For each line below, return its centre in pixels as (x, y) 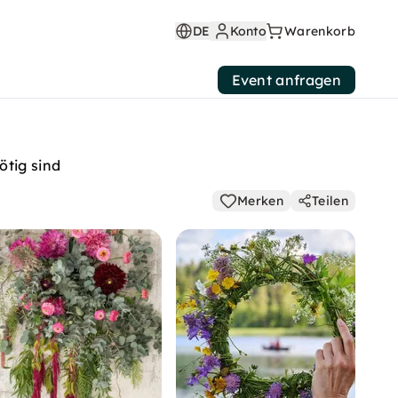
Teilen (330, 201)
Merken (261, 201)
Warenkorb (320, 31)
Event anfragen (286, 80)
